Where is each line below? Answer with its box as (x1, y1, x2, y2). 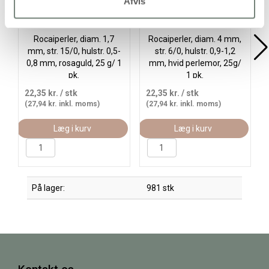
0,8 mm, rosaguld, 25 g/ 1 (26, 58, 122, 68)
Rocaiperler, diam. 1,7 (34, 34, 115, 44)
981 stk (147, 183, 174, 193)
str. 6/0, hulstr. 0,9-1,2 (154, 46, 235, 56)
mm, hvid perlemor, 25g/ (148, 58, 241, 68)
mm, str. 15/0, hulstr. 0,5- (27, 46, 121, 56)
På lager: (32, 183, 65, 193)
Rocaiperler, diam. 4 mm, (148, 34, 242, 44)
